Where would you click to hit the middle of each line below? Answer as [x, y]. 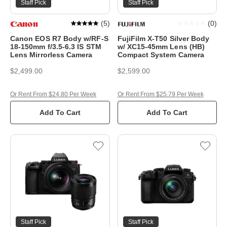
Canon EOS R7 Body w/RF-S [59, 38]
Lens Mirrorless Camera [51, 54]
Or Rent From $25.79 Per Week [160, 94]
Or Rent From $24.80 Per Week [53, 94]
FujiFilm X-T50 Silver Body [163, 38]
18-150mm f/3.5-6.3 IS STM [56, 46]
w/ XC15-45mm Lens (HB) [161, 46]
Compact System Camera [161, 54]
